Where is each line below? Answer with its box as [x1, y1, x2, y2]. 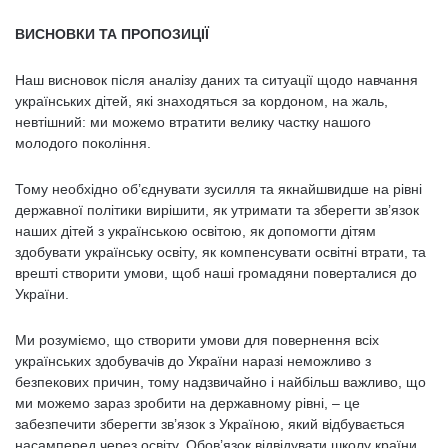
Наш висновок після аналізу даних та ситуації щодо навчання [15, 72, 418, 88]
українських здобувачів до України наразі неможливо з [15, 353, 371, 369]
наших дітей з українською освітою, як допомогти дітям [15, 223, 376, 239]
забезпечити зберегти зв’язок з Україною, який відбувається [15, 416, 405, 432]
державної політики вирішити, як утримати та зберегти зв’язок [15, 202, 419, 218]
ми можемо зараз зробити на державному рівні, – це [15, 395, 360, 411]
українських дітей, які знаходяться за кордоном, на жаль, [15, 93, 388, 109]
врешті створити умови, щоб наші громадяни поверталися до [15, 265, 417, 281]
